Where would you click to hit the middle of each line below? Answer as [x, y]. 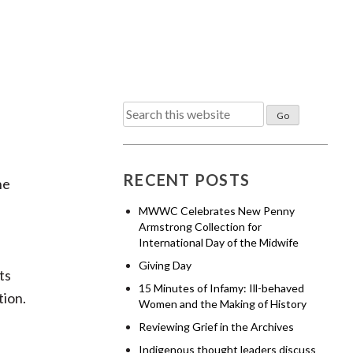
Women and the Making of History [223, 304]
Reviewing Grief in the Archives [216, 327]
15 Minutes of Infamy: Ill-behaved [221, 288]
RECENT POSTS [186, 180]
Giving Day [165, 265]
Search [143, 111]
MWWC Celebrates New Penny [217, 211]
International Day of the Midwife [219, 242]
